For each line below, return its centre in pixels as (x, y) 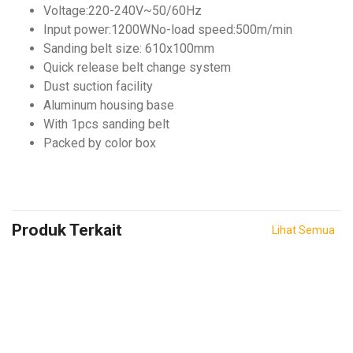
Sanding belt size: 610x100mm (129, 48)
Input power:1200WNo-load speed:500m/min (168, 29)
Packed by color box (100, 143)
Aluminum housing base (109, 105)
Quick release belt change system (137, 67)
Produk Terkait (67, 230)
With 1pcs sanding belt (106, 124)
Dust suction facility (98, 86)
